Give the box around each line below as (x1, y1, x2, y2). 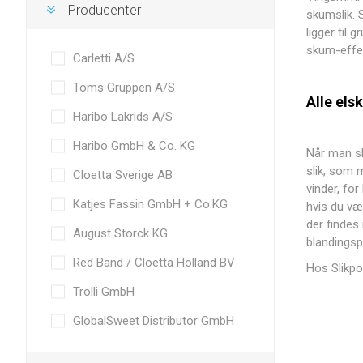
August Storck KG (73, 226, 168, 241)
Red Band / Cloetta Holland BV (73, 255, 235, 270)
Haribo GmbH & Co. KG (73, 139, 195, 153)
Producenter (67, 2, 141, 18)
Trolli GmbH (73, 284, 135, 299)
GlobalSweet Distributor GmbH (73, 314, 234, 328)
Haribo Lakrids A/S (73, 109, 173, 124)
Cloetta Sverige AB (73, 168, 173, 182)
